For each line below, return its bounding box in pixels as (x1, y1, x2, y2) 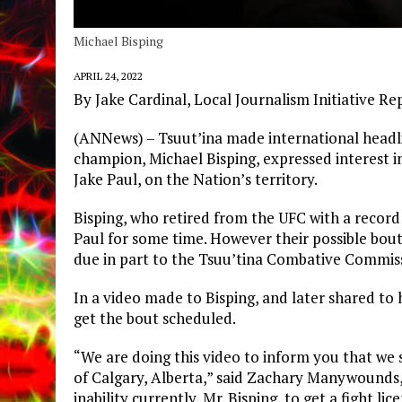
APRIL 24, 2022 (74, 68, 143, 83)
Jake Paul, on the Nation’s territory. (74, 168, 318, 189)
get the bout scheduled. (74, 307, 236, 328)
